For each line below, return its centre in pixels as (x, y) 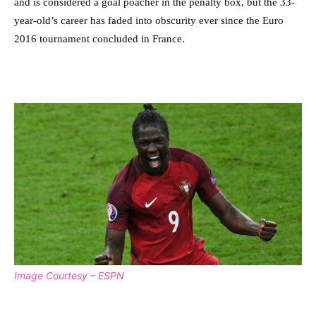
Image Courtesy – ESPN (69, 275)
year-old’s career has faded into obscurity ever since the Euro (149, 21)
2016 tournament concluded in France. (99, 39)
